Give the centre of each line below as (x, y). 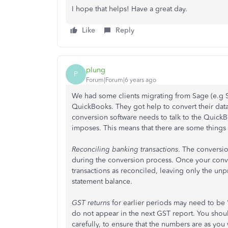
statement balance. (102, 181)
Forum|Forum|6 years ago (121, 80)
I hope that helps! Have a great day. (130, 9)
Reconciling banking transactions (125, 149)
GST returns (91, 203)
